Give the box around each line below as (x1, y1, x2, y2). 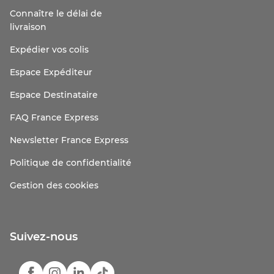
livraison (10, 23, 46, 32)
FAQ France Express (10, 114, 98, 122)
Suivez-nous (10, 232, 78, 243)
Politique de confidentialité (10, 159, 131, 168)
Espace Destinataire (10, 91, 98, 100)
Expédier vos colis (10, 46, 89, 54)
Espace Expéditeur (10, 68, 92, 77)
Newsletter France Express (10, 136, 128, 145)
